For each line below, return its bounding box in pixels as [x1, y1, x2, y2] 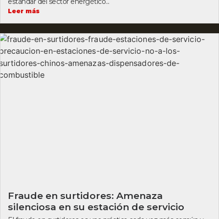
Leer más [8, 7, 40, 15]
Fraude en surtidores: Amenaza [8, 189, 163, 201]
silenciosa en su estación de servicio [8, 200, 184, 213]
